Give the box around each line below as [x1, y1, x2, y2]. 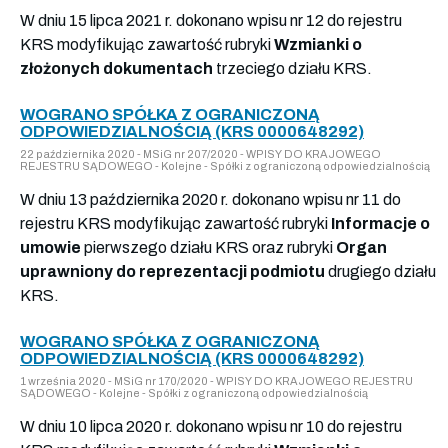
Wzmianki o [274, 35, 362, 53]
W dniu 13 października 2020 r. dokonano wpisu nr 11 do [20, 190, 401, 208]
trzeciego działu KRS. [213, 59, 372, 77]
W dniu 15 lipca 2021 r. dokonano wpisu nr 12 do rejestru [20, 11, 402, 29]
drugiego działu [325, 262, 436, 280]
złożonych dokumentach [20, 59, 213, 77]
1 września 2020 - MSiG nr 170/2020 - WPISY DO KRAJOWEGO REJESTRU [20, 374, 413, 387]
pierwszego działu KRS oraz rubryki [81, 238, 336, 256]
